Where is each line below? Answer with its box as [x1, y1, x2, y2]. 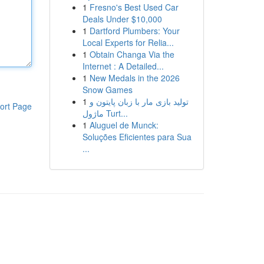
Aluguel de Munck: [89, 119, 159, 131]
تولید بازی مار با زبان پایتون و [89, 95, 189, 107]
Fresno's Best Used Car [89, 1, 179, 13]
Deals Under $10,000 [82, 13, 162, 25]
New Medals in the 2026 [89, 72, 180, 84]
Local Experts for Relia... [82, 37, 174, 48]
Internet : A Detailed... [82, 60, 164, 72]
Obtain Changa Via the [89, 48, 174, 60]
